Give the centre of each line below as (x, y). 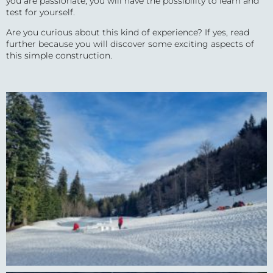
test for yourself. (41, 12)
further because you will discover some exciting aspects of (130, 44)
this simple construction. (59, 56)
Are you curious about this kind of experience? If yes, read (128, 33)
